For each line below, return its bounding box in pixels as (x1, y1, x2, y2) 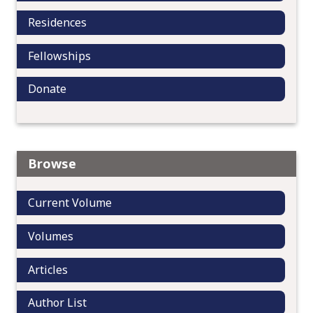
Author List (28, 295, 87, 311)
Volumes (28, 228, 73, 244)
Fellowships (28, 48, 91, 64)
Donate (28, 81, 66, 97)
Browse (28, 154, 76, 172)
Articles (28, 261, 68, 277)
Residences (28, 14, 87, 30)
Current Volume (28, 195, 112, 210)
